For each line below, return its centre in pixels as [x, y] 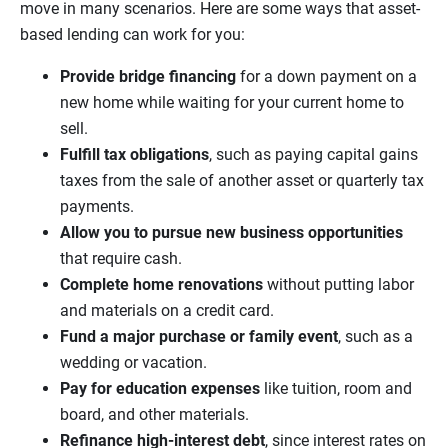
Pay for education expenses [162, 389]
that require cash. [123, 259]
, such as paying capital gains [313, 155]
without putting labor [340, 285]
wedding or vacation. [135, 363]
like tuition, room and [338, 389]
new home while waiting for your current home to [232, 103]
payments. [99, 207]
